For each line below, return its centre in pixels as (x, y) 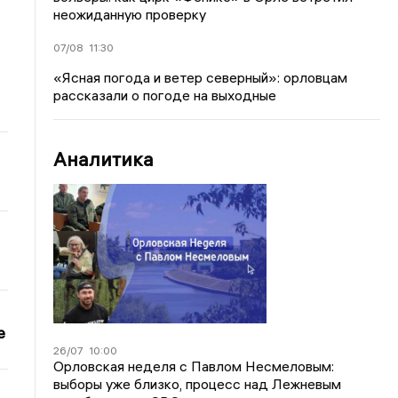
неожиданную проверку (130, 14)
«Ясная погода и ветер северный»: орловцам (201, 77)
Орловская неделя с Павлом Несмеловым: (194, 366)
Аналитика (104, 159)
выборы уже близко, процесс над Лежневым (198, 383)
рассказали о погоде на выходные (165, 95)
